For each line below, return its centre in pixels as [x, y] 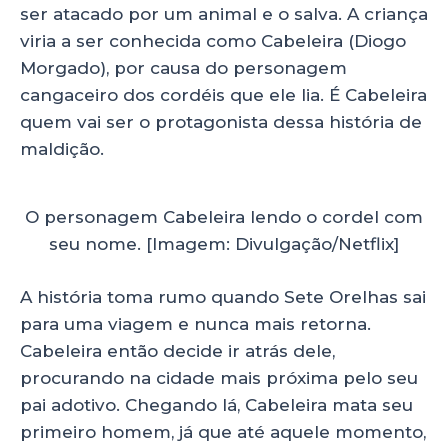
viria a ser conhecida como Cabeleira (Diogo [213, 41]
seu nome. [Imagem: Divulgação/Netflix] [224, 244]
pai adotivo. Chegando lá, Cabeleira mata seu [216, 404]
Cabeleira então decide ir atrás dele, [177, 350]
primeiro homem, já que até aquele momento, [223, 431]
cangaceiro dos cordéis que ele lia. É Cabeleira [223, 95]
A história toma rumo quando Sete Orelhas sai [223, 296]
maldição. [62, 149]
